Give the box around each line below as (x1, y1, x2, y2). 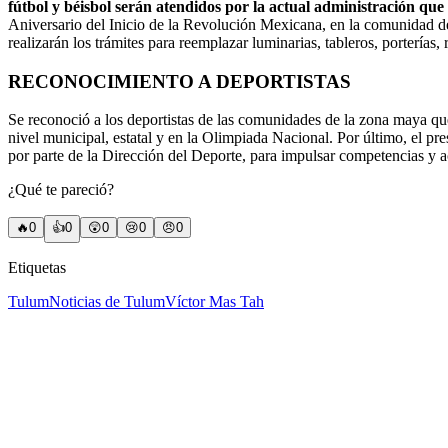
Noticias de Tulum (49, 293, 165, 311)
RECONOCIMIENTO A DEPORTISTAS (8, 70, 351, 92)
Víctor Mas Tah (165, 293, 264, 311)
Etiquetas (8, 259, 66, 277)
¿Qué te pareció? (8, 181, 114, 199)
